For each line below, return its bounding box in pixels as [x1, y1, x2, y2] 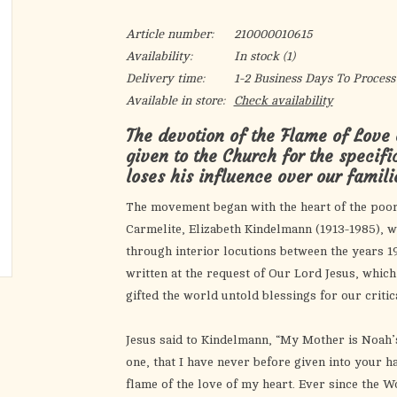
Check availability [233, 94, 333, 107]
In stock [233, 50, 279, 63]
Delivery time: [125, 72, 205, 85]
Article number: [125, 27, 214, 41]
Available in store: [125, 94, 225, 107]
